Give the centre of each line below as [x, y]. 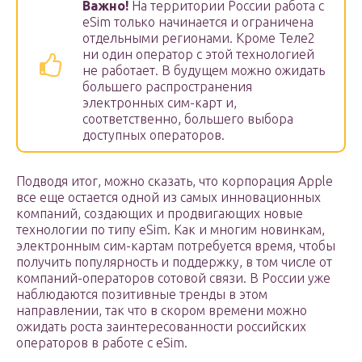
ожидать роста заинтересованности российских [161, 327]
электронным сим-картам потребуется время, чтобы [176, 246]
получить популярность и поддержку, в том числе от [174, 262]
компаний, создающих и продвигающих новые [160, 214]
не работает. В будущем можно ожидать [204, 71]
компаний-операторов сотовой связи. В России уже [173, 278]
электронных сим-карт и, [160, 103]
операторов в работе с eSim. [102, 343]
